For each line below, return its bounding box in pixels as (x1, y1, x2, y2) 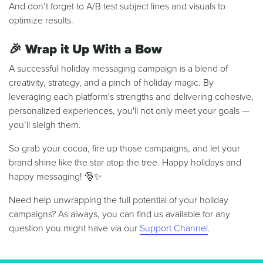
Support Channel (140, 222, 208, 235)
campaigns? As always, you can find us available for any (9, 208, 230, 221)
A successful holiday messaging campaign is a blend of (9, 63, 228, 75)
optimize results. (9, 15, 73, 27)
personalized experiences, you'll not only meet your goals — (9, 105, 249, 117)
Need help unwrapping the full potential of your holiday (9, 194, 228, 207)
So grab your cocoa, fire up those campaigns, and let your (9, 143, 240, 155)
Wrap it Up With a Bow (25, 42, 162, 58)
